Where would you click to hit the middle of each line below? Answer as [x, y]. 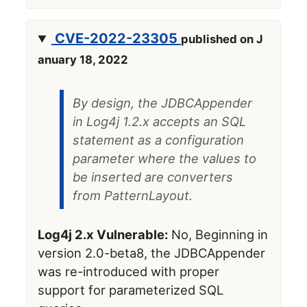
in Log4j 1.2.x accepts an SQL [159, 121]
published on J [222, 39]
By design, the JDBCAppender [162, 103]
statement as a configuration [158, 140]
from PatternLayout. [132, 195]
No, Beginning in [218, 235]
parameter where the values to [164, 158]
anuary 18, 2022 [83, 60]
